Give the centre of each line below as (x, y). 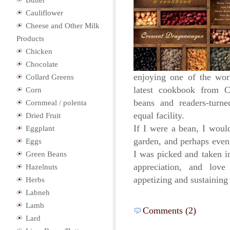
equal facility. (159, 116)
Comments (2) (169, 210)
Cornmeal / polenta (56, 103)
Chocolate (42, 64)
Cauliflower (44, 13)
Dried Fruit (43, 116)
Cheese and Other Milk (63, 26)
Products (30, 39)
